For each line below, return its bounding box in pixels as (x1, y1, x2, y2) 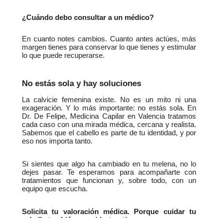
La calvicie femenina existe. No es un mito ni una (21, 96, 197, 104)
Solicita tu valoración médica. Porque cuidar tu (21, 208, 197, 216)
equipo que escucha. (21, 185, 88, 193)
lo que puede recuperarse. (21, 52, 105, 60)
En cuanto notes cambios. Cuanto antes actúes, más (21, 35, 197, 43)
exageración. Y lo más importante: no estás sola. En (21, 104, 197, 112)
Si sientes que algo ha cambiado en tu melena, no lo (21, 160, 197, 168)
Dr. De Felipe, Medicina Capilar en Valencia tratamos (21, 112, 197, 121)
